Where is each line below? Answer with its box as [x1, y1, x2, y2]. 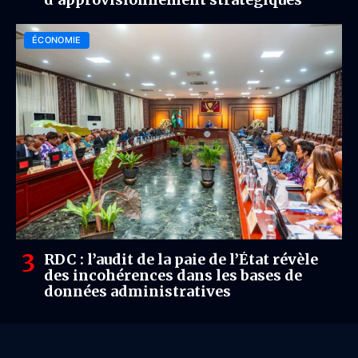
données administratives [44, 281, 231, 300]
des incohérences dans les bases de [44, 265, 302, 284]
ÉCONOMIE [32, 34, 82, 46]
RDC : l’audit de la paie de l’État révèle [44, 249, 318, 268]
